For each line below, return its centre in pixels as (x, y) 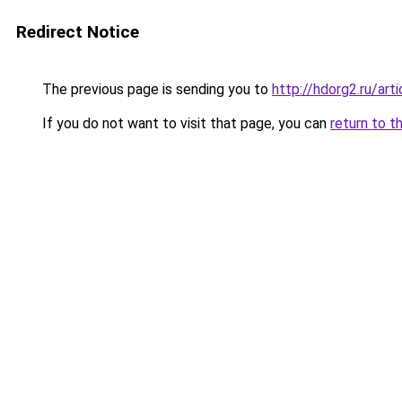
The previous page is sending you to (155, 89)
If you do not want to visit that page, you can (184, 123)
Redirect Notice (78, 32)
